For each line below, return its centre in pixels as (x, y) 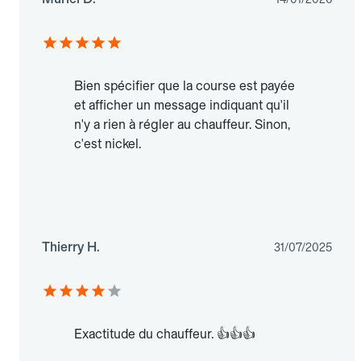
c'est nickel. (108, 144)
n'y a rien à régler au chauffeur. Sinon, (182, 125)
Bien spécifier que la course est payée (185, 86)
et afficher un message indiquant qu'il (182, 106)
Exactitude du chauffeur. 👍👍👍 (165, 334)
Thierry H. (71, 247)
